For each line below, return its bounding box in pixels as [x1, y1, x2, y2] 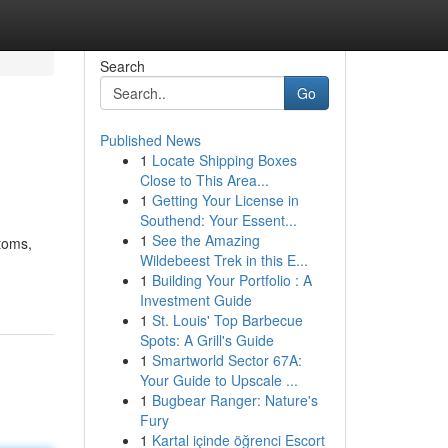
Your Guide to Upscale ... [139, 370, 298, 390]
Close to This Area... [139, 170, 269, 190]
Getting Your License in [151, 190, 299, 210]
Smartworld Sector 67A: [151, 350, 302, 370]
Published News [99, 130, 201, 150]
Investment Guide [139, 290, 252, 310]
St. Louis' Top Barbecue [151, 310, 303, 330]
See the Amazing [151, 230, 260, 250]
